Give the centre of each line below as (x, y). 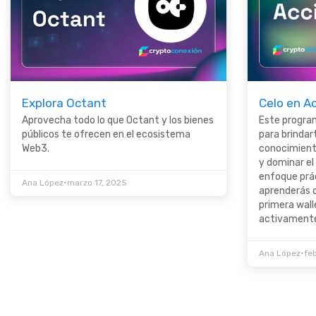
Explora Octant (64, 103)
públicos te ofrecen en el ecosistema (106, 135)
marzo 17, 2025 (97, 183)
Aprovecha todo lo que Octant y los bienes (118, 121)
